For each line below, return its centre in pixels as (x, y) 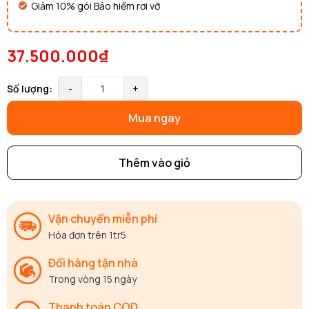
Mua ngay (154, 118)
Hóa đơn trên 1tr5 (87, 235)
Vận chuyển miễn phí (103, 218)
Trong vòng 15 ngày (92, 279)
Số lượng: (30, 88)
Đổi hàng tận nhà (93, 262)
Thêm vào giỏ (154, 162)
